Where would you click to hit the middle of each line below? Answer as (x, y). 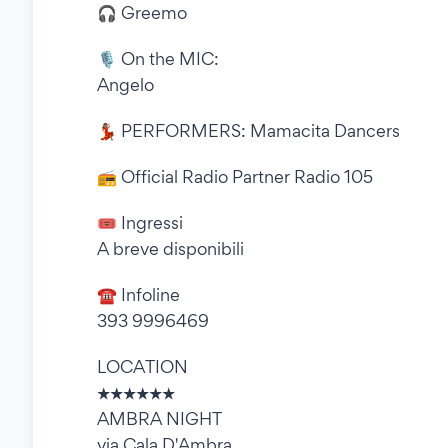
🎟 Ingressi (140, 223)
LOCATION (142, 367)
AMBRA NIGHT (159, 419)
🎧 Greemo (142, 13)
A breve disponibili (170, 249)
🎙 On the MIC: (158, 59)
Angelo (125, 85)
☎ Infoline (138, 295)
